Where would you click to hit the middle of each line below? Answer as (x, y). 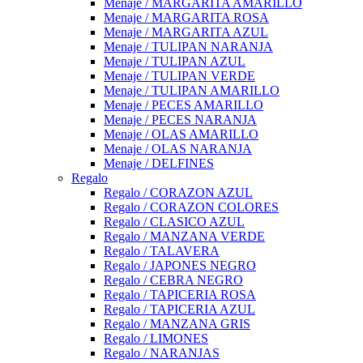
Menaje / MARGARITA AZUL (186, 32)
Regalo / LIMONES (156, 338)
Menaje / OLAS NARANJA (178, 149)
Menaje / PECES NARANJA (180, 120)
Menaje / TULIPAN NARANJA (188, 47)
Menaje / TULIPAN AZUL (175, 61)
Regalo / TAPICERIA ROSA (180, 295)
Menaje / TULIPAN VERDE (179, 76)
